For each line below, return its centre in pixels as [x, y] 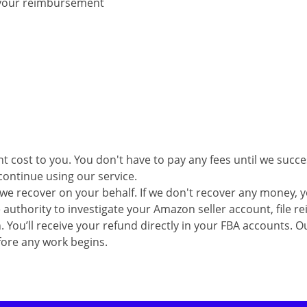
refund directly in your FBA [173, 225]
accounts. [269, 225]
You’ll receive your [55, 225]
